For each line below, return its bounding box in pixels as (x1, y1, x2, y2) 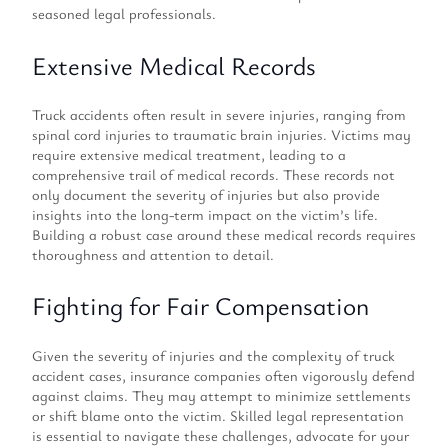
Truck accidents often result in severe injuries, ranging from (32, 104, 406, 124)
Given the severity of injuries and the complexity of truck (32, 345, 395, 365)
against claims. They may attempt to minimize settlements (32, 385, 411, 405)
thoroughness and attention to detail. (32, 244, 274, 264)
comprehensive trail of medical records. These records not (32, 164, 395, 184)
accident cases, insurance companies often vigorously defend (32, 365, 415, 385)
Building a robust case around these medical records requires (32, 224, 416, 244)
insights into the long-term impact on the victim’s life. (32, 204, 378, 224)
